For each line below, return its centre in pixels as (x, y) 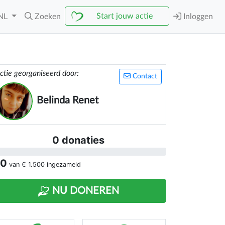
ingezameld (63, 164)
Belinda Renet (68, 100)
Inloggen (197, 17)
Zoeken (48, 17)
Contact (144, 76)
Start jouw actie (125, 16)
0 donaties (78, 140)
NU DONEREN (84, 191)
